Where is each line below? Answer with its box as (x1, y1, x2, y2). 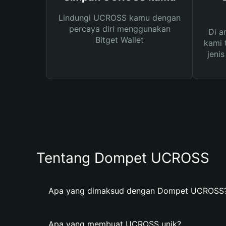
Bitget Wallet (95, 35, 144, 45)
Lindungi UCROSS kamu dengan (59, 13, 181, 23)
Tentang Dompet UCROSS (36, 149, 209, 166)
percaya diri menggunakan (69, 24, 171, 34)
